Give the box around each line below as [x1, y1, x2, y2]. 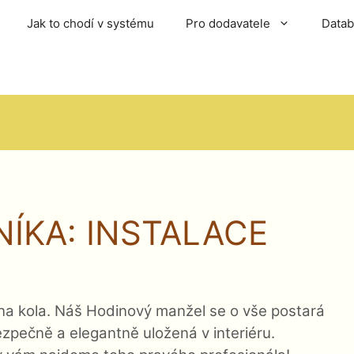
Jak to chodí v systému [27, 16, 154, 31]
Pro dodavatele [186, 16, 270, 31]
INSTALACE [86, 213, 268, 253]
